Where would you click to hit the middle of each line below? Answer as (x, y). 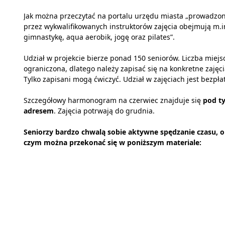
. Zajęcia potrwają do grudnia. (104, 110)
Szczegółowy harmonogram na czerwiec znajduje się (113, 100)
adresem (39, 110)
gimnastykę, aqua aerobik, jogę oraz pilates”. (99, 37)
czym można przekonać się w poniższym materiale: (113, 142)
